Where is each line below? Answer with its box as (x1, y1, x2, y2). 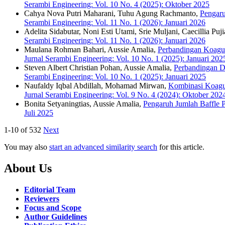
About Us (4, 161, 52, 175)
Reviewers (24, 194, 59, 203)
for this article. (157, 142, 204, 151)
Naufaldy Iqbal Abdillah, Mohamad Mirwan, (24, 81, 168, 90)
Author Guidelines (24, 212, 87, 221)
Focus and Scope (24, 203, 81, 212)
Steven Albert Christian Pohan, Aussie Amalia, (24, 63, 174, 72)
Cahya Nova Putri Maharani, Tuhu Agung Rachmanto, (24, 9, 200, 18)
